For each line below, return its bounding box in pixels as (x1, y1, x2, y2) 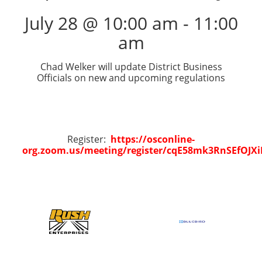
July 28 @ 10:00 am (24, 11, 178, 36)
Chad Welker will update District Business (40, 60, 222, 74)
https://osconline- (111, 133, 195, 146)
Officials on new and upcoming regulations (37, 71, 225, 85)
